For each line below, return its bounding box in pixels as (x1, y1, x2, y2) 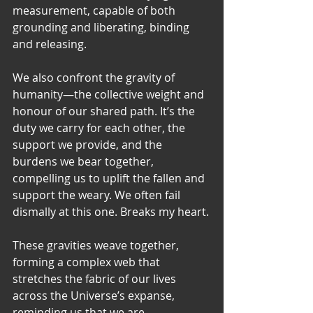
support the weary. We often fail (13, 187, 183, 203)
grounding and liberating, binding (13, 20, 192, 35)
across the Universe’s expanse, (13, 288, 177, 303)
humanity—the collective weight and (13, 87, 207, 102)
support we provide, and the (13, 137, 165, 152)
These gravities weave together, (13, 238, 182, 253)
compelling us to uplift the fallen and (13, 170, 208, 186)
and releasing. (13, 36, 87, 52)
